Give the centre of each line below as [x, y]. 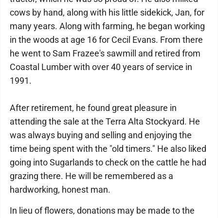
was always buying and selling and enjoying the [101, 135]
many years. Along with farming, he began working [107, 26]
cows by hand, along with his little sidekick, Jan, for [107, 12]
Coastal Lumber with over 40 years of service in [101, 67]
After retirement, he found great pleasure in [93, 108]
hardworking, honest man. [60, 190]
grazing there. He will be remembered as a [91, 176]
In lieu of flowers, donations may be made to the [102, 210]
